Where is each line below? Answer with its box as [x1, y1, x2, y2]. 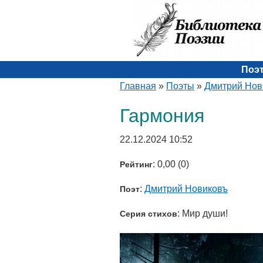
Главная [120, 81, 156, 91]
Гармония [120, 105, 204, 126]
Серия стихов [120, 209, 177, 218]
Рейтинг [120, 160, 153, 169]
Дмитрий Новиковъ [144, 184, 228, 194]
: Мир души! [177, 208, 228, 218]
